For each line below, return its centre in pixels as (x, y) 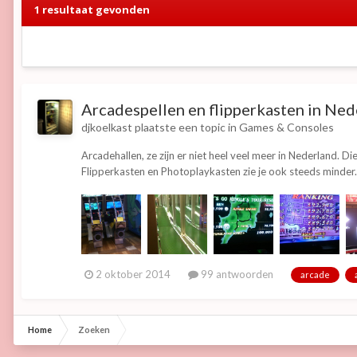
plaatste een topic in (186, 127)
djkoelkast (107, 127)
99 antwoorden (236, 275)
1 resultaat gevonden (92, 10)
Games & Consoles (286, 127)
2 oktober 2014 (133, 275)
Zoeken (94, 330)
